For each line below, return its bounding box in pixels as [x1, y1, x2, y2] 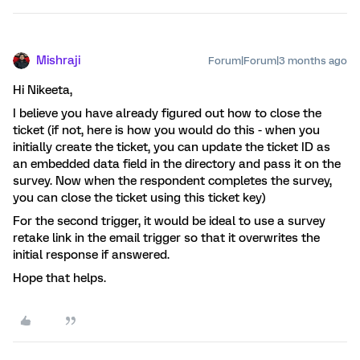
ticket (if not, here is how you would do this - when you [13, 123, 320, 137]
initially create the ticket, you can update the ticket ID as [13, 140, 330, 154]
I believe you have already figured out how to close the [13, 106, 321, 121]
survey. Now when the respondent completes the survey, [13, 174, 332, 188]
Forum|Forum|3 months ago [208, 55, 347, 67]
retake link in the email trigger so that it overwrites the [13, 231, 320, 245]
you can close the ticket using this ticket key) [13, 190, 266, 205]
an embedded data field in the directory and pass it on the [13, 157, 341, 171]
